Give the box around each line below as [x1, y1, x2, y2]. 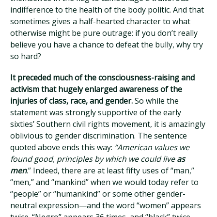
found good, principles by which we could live [10, 154, 177, 164]
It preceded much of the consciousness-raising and [10, 72, 195, 83]
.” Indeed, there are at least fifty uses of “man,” [27, 165, 195, 176]
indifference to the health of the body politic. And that [10, 4, 204, 15]
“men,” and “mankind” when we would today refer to [10, 177, 199, 187]
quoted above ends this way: [10, 142, 115, 153]
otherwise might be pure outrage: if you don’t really [10, 28, 198, 38]
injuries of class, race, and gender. [10, 95, 133, 106]
